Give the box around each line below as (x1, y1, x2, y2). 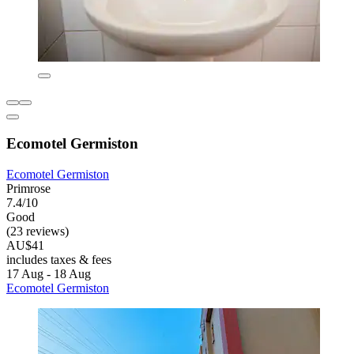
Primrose (6, 181, 51, 195)
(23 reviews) (6, 224, 69, 238)
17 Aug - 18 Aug (6, 266, 91, 281)
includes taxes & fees (6, 252, 111, 266)
